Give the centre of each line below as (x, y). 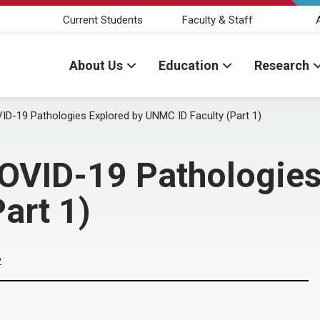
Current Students (103, 20)
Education (189, 65)
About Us (96, 65)
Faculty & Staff (217, 20)
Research (282, 65)
